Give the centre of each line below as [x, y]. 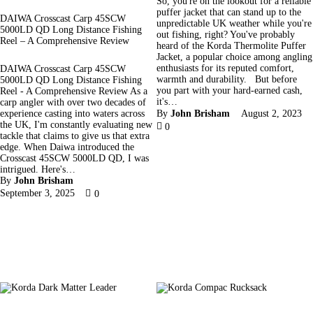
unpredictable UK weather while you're [234, 24]
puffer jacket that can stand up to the [229, 13]
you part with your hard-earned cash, [230, 91]
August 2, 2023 [271, 114]
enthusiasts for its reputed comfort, [225, 68]
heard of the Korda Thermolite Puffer [231, 46]
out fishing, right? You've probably [226, 35]
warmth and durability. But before [227, 80]
